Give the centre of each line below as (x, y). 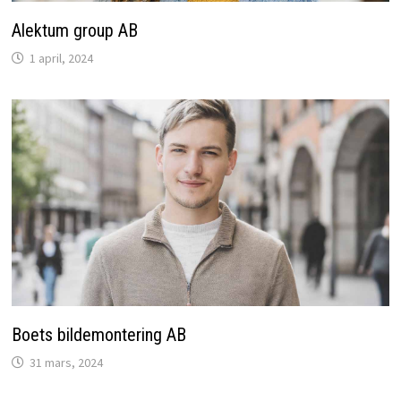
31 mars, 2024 (66, 362)
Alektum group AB (74, 31)
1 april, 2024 (61, 59)
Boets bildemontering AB (98, 334)
